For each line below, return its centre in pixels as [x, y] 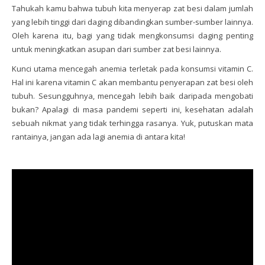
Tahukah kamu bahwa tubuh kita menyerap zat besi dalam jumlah [132, 9]
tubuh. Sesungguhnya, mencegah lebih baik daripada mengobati [132, 96]
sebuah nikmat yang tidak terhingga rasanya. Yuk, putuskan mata [132, 123]
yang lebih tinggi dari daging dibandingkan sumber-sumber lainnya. [132, 22]
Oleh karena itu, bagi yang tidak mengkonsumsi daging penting [132, 36]
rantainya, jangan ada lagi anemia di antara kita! [98, 137]
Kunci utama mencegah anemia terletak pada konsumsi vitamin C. [132, 69]
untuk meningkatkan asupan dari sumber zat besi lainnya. [117, 49]
